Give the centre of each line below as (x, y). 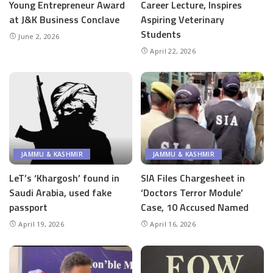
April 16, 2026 (173, 224)
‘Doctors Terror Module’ (192, 192)
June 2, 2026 (39, 36)
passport (28, 207)
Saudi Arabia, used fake (60, 192)
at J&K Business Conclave (64, 19)
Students (161, 34)
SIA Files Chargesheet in (193, 178)
